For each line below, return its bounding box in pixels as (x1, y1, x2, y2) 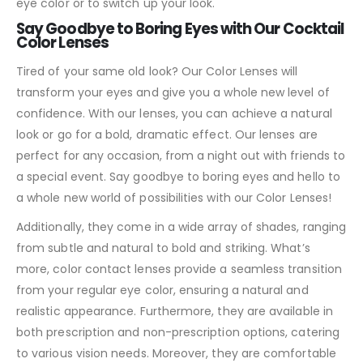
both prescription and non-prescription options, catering (16, 324, 340, 341)
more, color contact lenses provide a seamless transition (16, 261, 342, 278)
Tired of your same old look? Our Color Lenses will (16, 63, 298, 80)
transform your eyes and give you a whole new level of (16, 84, 330, 101)
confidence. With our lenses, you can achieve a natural (16, 105, 332, 122)
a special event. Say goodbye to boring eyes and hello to (16, 169, 340, 186)
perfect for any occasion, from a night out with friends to (16, 147, 346, 164)
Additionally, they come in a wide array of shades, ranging (16, 219, 347, 236)
